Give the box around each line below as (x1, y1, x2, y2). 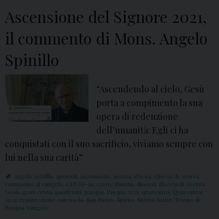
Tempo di (175, 196, 200, 204)
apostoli (56, 172, 77, 180)
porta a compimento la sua (96, 97, 203, 109)
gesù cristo (22, 188, 52, 196)
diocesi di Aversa (159, 180, 204, 188)
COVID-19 (66, 180, 93, 188)
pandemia (55, 188, 82, 196)
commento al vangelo (5, 180, 63, 188)
